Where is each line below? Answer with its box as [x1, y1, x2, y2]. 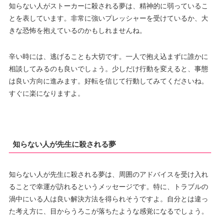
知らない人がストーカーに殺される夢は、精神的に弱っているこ [8, 1, 208, 10]
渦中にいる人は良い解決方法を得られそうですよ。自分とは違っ [8, 194, 208, 203]
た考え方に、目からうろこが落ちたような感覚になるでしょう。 [8, 207, 208, 215]
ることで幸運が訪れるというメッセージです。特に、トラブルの [8, 182, 208, 191]
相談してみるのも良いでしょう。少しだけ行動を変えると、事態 [8, 64, 208, 73]
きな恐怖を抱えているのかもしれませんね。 [8, 26, 146, 34]
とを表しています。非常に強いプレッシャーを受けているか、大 [8, 14, 208, 22]
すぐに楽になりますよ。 [8, 89, 84, 97]
